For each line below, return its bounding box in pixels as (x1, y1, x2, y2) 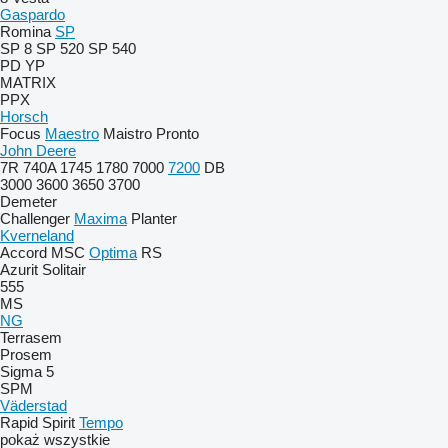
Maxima (74, 210, 127, 227)
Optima (89, 244, 137, 261)
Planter (131, 210, 177, 227)
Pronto (156, 125, 199, 142)
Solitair (42, 261, 86, 278)
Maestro (45, 125, 99, 142)
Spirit (42, 414, 75, 431)
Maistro (103, 125, 152, 142)
